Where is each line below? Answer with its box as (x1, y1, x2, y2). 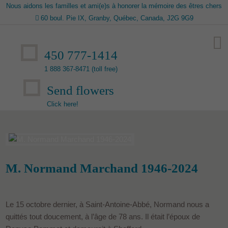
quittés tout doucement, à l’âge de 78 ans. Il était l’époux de (6, 212, 201, 221)
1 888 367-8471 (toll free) (44, 65, 118, 73)
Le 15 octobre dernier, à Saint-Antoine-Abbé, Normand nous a (6, 199, 210, 209)
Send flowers (47, 83, 115, 97)
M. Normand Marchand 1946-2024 (6, 161, 198, 175)
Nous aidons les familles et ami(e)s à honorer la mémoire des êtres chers (6, 2, 222, 10)
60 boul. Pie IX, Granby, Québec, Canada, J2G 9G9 (40, 14, 193, 22)
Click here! (47, 100, 79, 108)
